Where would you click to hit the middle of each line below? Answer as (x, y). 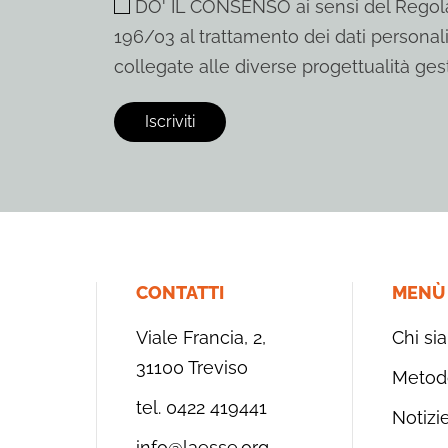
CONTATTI (180, 292)
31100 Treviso (192, 367)
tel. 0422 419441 (201, 407)
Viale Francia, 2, (201, 337)
